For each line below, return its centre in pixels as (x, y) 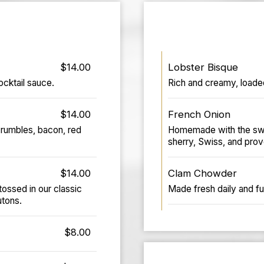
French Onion (199, 114)
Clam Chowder (202, 173)
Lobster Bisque (203, 67)
